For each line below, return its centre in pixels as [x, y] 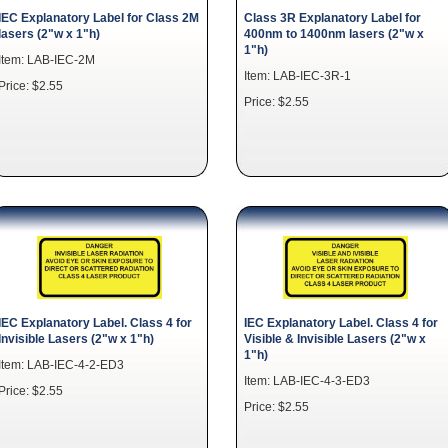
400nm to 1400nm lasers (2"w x [334, 33]
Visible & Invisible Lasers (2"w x [335, 338]
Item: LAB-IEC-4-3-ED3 [307, 380]
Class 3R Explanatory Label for [332, 17]
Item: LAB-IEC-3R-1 [297, 75]
